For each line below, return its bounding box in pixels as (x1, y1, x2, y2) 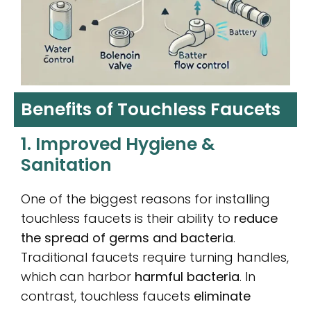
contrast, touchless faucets (21, 287, 194, 305)
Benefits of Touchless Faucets (21, 96, 280, 121)
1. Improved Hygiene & (21, 131, 215, 156)
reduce (234, 209, 278, 227)
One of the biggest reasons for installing (21, 190, 270, 208)
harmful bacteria (135, 267, 239, 285)
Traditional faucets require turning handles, (21, 248, 289, 266)
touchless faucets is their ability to (21, 209, 234, 227)
